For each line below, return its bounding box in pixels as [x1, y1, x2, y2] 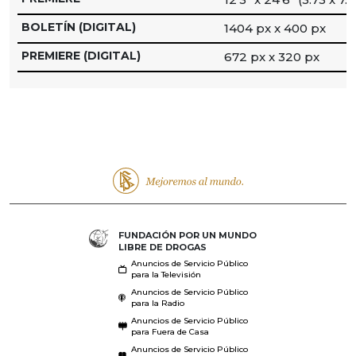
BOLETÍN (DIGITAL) [21, 19, 136, 34]
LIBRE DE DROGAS [118, 241, 207, 253]
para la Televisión [130, 269, 201, 280]
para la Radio [130, 297, 184, 308]
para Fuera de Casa [130, 326, 209, 337]
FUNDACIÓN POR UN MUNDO [118, 229, 257, 241]
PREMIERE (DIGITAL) [21, 48, 141, 63]
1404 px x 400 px [224, 20, 326, 36]
